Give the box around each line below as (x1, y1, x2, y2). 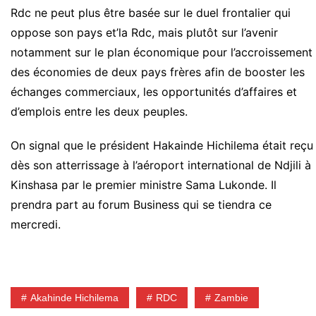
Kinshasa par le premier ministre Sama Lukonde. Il (11, 178, 276, 193)
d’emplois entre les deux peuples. (11, 104, 188, 119)
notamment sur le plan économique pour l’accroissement (11, 45, 312, 60)
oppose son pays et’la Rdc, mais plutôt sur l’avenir (11, 25, 278, 40)
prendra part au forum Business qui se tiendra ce (11, 197, 272, 212)
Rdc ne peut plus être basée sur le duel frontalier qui (11, 6, 291, 20)
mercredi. (11, 217, 61, 232)
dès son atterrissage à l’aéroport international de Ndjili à (11, 158, 311, 173)
